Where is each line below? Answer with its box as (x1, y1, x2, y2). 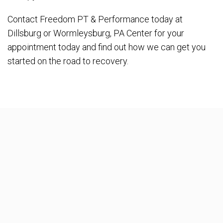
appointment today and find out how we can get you (7, 41, 206, 52)
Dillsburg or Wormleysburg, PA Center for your (7, 27, 184, 38)
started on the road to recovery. (7, 55, 128, 66)
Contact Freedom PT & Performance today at (7, 13, 183, 24)
